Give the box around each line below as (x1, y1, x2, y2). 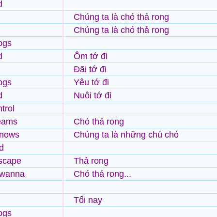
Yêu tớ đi (74, 77, 109, 87)
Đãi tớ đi (74, 64, 107, 74)
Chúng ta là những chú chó (74, 130, 179, 139)
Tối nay (74, 195, 102, 205)
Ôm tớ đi (74, 51, 108, 61)
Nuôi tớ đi (74, 91, 111, 100)
